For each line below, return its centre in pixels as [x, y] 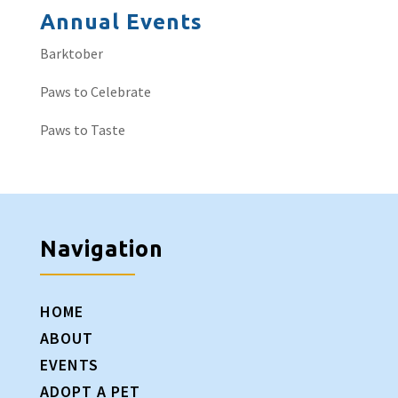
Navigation [101, 249]
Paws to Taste [82, 130]
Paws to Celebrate [95, 92]
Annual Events [121, 22]
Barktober [71, 53]
